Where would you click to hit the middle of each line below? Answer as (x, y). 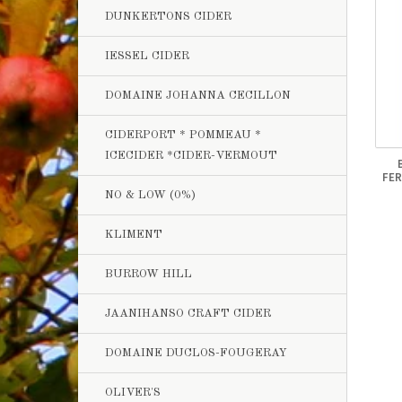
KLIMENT (134, 235)
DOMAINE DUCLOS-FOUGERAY (196, 353)
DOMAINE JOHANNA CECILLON (198, 96)
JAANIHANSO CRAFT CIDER (188, 314)
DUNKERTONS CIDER (168, 17)
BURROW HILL (149, 274)
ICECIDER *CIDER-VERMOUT (191, 156)
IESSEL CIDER (147, 56)
